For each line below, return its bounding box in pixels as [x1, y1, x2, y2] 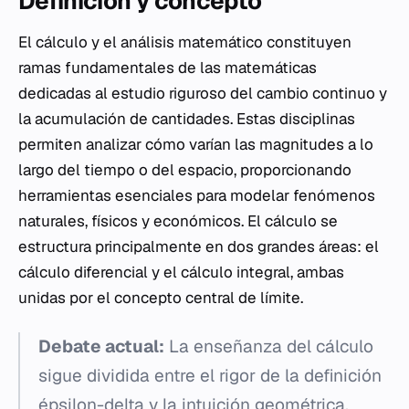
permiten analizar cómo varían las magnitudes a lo [18, 134, 373, 155]
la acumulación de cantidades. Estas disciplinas [18, 109, 355, 130]
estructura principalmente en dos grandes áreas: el [18, 236, 379, 257]
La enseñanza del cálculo [164, 335, 373, 359]
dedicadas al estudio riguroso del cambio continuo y [18, 83, 387, 104]
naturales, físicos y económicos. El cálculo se [18, 211, 338, 232]
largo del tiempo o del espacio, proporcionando [18, 160, 351, 181]
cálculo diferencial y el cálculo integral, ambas [18, 262, 344, 283]
